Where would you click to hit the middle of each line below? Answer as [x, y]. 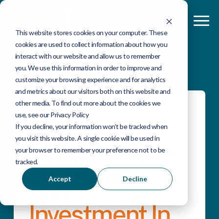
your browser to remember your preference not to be [90, 150]
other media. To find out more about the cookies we [88, 103]
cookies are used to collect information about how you [91, 44]
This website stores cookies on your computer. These [91, 32]
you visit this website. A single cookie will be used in [87, 138]
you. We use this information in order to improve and [88, 67]
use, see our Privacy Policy [52, 114]
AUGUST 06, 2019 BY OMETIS [98, 110]
